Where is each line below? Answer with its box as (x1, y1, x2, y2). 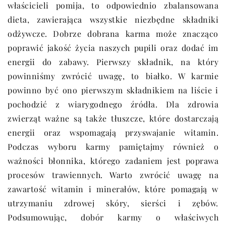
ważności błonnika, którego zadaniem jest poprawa (8, 155, 218, 166)
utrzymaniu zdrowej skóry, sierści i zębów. (8, 198, 218, 209)
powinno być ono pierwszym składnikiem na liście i (8, 85, 218, 96)
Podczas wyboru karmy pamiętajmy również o (8, 141, 218, 152)
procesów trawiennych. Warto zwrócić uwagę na (8, 169, 218, 181)
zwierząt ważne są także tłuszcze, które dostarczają (8, 113, 218, 124)
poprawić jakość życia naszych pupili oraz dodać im (8, 42, 218, 53)
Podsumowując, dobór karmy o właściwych (8, 212, 218, 223)
